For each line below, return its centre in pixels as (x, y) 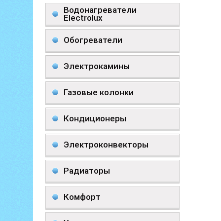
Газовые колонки (99, 92)
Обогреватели (93, 40)
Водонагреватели (100, 10)
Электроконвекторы (106, 145)
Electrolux (83, 18)
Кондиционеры (95, 118)
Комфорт (82, 197)
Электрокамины (97, 66)
